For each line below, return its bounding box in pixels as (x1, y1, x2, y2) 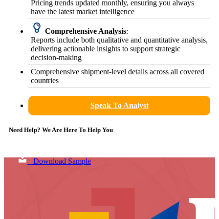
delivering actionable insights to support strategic (31, 44, 180, 53)
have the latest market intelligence (31, 7, 134, 16)
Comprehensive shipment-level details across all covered (31, 67, 204, 76)
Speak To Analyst (90, 101, 149, 109)
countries (31, 76, 59, 85)
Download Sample (27, 157, 91, 166)
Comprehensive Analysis (45, 26, 126, 35)
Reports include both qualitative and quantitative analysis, (31, 35, 208, 44)
